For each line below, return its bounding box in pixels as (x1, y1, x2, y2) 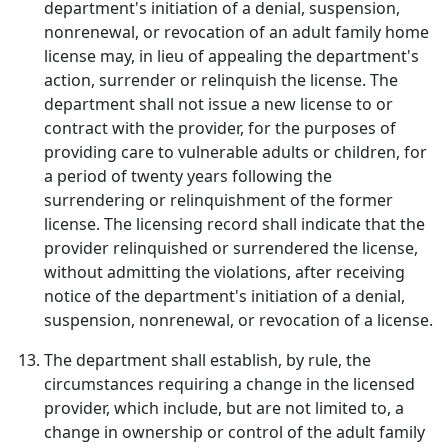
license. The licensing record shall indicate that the (44, 213, 425, 235)
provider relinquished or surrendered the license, (44, 237, 418, 259)
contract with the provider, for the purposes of (44, 117, 396, 139)
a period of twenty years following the (44, 165, 332, 187)
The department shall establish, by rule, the (44, 349, 371, 371)
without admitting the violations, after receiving (44, 261, 405, 283)
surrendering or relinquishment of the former (44, 189, 393, 211)
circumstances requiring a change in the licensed (44, 373, 415, 395)
